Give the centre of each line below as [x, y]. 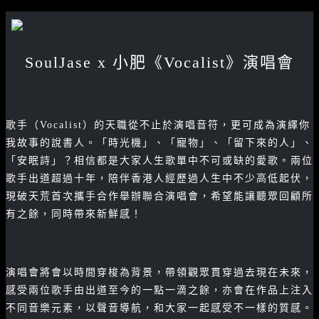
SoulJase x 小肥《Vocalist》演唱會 [159, 62]
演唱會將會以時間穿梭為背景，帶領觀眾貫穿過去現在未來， [159, 272]
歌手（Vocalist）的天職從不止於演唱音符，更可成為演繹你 [158, 125]
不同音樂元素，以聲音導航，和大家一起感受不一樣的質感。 [159, 308]
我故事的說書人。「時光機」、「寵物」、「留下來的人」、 [159, 143]
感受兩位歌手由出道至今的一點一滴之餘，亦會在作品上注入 [159, 290]
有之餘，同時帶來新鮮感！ [74, 214]
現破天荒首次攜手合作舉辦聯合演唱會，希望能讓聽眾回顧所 [159, 196]
